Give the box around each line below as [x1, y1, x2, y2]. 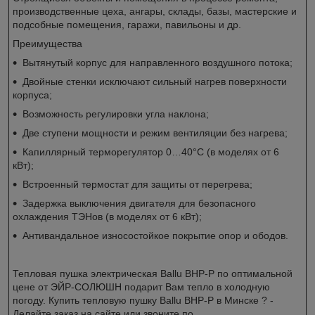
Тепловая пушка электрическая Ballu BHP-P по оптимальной [13, 267, 292, 279]
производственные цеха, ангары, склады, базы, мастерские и [13, 5, 297, 17]
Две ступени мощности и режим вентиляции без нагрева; [22, 127, 288, 139]
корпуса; [13, 89, 52, 101]
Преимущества [13, 37, 82, 49]
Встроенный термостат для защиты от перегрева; [22, 178, 252, 190]
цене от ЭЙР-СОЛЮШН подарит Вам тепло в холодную [13, 281, 270, 292]
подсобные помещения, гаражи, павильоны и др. [13, 18, 241, 30]
